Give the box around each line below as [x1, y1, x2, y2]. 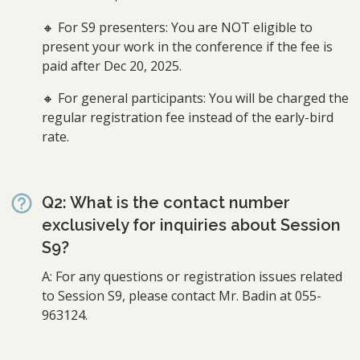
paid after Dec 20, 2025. [42, 56, 182, 75]
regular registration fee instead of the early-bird [42, 108, 333, 126]
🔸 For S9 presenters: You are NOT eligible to [42, 18, 313, 36]
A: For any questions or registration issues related [42, 267, 342, 285]
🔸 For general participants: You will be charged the [42, 88, 349, 107]
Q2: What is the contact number [42, 192, 290, 212]
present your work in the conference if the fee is [42, 37, 333, 55]
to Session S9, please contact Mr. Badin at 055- [42, 286, 321, 305]
